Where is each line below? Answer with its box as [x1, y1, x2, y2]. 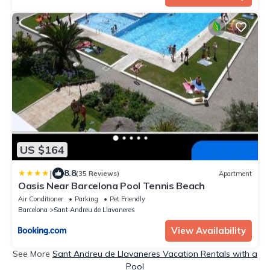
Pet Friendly [110, 195, 145, 204]
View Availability [171, 225, 246, 237]
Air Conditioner [18, 195, 63, 204]
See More [13, 248, 52, 260]
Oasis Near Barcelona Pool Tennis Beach [18, 180, 205, 192]
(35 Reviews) [76, 169, 119, 178]
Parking [75, 195, 98, 204]
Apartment [219, 169, 252, 178]
